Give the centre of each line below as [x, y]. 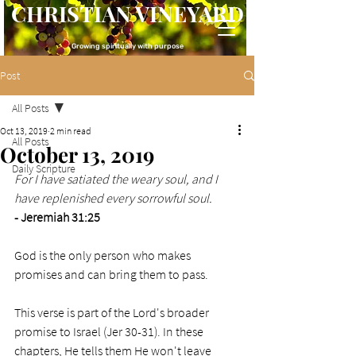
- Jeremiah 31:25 [57, 217]
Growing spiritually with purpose [127, 46]
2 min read [71, 131]
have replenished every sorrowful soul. [113, 198]
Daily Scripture [44, 168]
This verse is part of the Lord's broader [113, 312]
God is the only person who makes [104, 255]
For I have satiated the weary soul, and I [117, 179]
